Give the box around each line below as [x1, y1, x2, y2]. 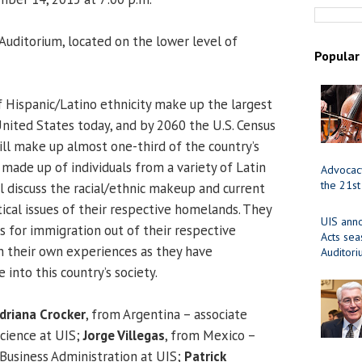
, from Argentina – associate [86, 305, 247, 323]
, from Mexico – [165, 326, 255, 344]
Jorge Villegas [83, 326, 165, 344]
